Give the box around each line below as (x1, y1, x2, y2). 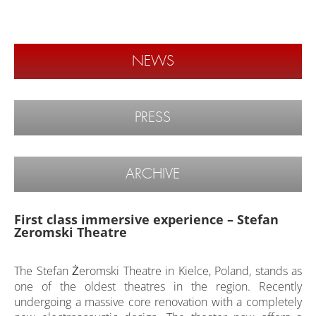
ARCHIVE (126, 165, 180, 183)
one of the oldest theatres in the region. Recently (14, 279, 302, 294)
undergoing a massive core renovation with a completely (14, 294, 302, 310)
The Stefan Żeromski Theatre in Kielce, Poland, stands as (14, 263, 302, 279)
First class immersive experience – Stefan (14, 211, 279, 228)
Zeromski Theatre (14, 224, 127, 241)
